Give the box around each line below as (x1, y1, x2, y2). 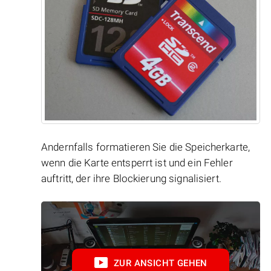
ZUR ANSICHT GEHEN (114, 257, 207, 269)
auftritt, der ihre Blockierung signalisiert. (41, 172, 221, 184)
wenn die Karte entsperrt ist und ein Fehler (41, 156, 233, 169)
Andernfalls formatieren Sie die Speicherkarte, (41, 140, 250, 153)
